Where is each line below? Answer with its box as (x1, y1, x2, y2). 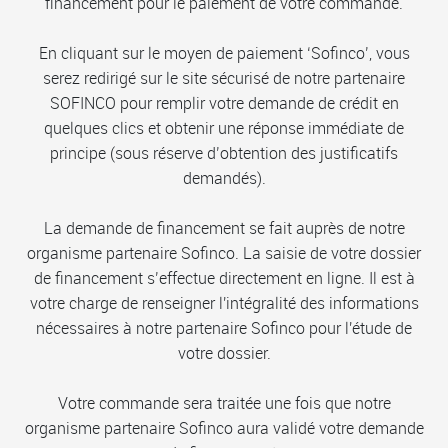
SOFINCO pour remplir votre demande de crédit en (49, 91, 399, 114)
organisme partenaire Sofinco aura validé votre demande (24, 416, 424, 439)
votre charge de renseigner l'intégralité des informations (29, 291, 419, 314)
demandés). (182, 166, 266, 189)
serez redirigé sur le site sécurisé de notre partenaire (43, 66, 405, 89)
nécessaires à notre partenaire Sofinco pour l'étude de (36, 316, 412, 339)
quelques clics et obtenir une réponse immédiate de (44, 116, 404, 139)
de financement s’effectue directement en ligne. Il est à (33, 266, 415, 289)
